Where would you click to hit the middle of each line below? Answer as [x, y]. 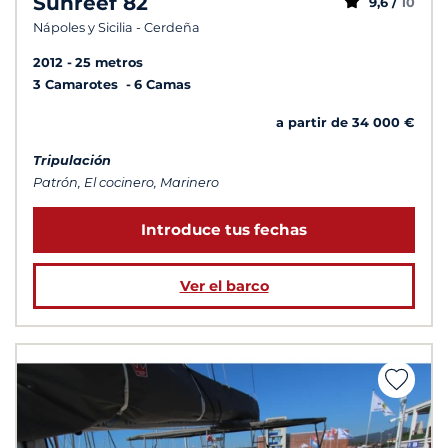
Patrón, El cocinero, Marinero [126, 183]
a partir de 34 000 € [345, 123]
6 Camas [162, 85]
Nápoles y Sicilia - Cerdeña [116, 28]
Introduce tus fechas [224, 230]
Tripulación [72, 161]
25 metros [109, 63]
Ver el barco [224, 286]
